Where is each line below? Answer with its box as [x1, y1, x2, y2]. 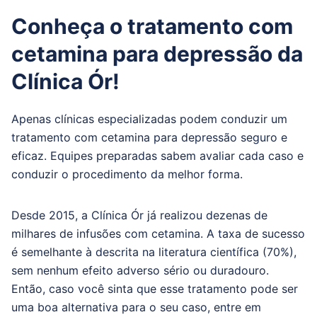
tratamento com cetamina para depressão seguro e [11, 130, 287, 144]
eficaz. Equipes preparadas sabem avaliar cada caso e [11, 149, 304, 163]
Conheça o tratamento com [11, 13, 293, 39]
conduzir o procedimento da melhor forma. [11, 167, 243, 181]
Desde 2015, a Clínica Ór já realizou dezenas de [11, 208, 267, 222]
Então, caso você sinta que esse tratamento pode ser [11, 282, 298, 296]
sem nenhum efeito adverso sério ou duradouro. [11, 263, 269, 277]
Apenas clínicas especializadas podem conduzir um [11, 112, 287, 126]
